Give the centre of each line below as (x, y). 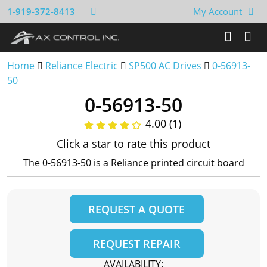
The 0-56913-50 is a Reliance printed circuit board (133, 163)
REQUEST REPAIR (136, 244)
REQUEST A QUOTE (136, 209)
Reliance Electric (82, 66)
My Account (218, 11)
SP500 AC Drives (165, 66)
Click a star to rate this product (133, 144)
